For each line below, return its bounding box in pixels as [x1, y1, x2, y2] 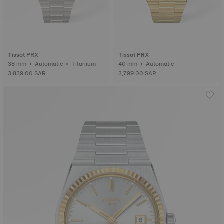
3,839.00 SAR [8, 68, 46, 78]
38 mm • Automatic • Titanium [71, 59, 97, 69]
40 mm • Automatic [146, 59, 175, 69]
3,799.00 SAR [118, 68, 156, 78]
